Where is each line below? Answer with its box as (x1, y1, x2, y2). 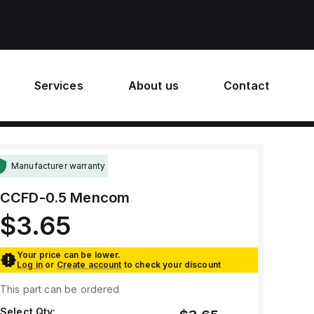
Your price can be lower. (16, 250, 121, 260)
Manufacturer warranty (11, 161, 106, 171)
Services (34, 78, 83, 93)
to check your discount (123, 259, 221, 270)
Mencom (70, 189, 130, 206)
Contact (223, 78, 269, 93)
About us (128, 78, 179, 93)
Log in (16, 259, 43, 270)
